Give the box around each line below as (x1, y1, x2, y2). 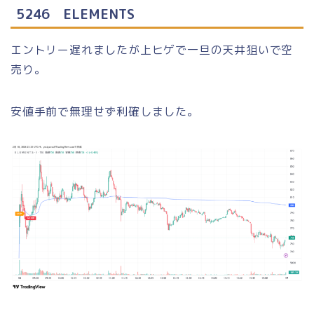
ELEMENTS (63, 4, 135, 23)
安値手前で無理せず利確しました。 (11, 103, 199, 119)
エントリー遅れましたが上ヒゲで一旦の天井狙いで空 (11, 41, 294, 57)
